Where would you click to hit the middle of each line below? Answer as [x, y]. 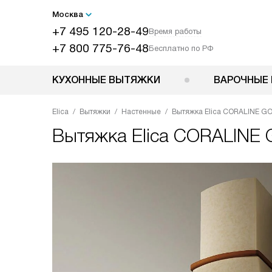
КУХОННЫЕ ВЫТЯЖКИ [106, 80]
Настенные [141, 112]
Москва [68, 14]
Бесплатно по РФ [181, 48]
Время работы [175, 31]
